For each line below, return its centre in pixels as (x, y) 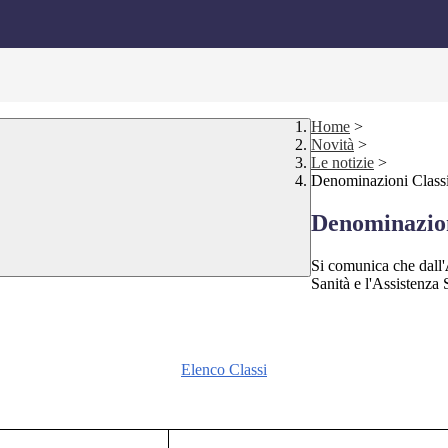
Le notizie (342, 163)
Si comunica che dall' (378, 266)
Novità (332, 145)
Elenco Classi (224, 370)
